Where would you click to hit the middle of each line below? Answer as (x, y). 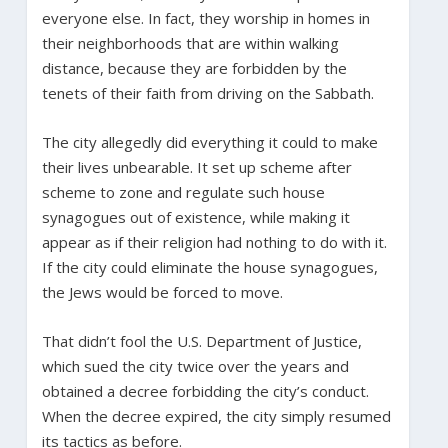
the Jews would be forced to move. (162, 291)
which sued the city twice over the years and (195, 365)
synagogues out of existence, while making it (195, 216)
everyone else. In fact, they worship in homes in (205, 17)
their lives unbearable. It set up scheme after (196, 166)
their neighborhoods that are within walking (190, 42)
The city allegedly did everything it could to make (209, 141)
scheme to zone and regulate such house (183, 191)
